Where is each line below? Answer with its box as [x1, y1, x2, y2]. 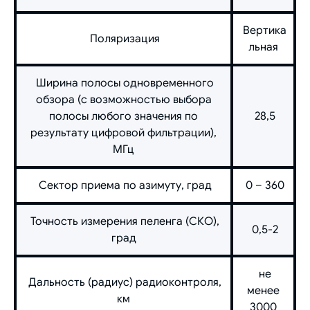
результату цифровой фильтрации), [30, 125, 217, 140]
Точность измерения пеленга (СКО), [28, 214, 219, 228]
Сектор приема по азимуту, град [35, 178, 212, 192]
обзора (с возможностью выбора [35, 92, 212, 107]
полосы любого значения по [49, 109, 198, 123]
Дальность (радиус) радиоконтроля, [26, 275, 221, 289]
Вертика [240, 23, 286, 37]
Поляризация [87, 31, 160, 46]
